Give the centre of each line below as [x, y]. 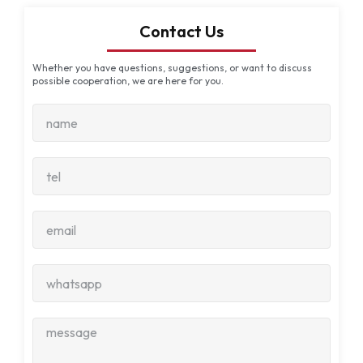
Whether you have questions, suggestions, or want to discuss [172, 68]
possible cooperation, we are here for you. [128, 81]
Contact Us [181, 31]
